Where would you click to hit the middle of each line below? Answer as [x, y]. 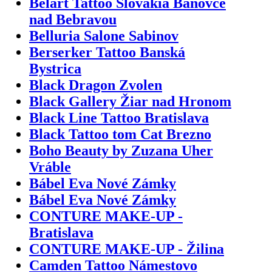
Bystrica [55, 68]
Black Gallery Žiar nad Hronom [130, 101]
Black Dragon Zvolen [96, 85]
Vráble [50, 167]
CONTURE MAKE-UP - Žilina [127, 249]
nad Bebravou [73, 19]
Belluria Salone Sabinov [104, 36]
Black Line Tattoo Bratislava [119, 117]
